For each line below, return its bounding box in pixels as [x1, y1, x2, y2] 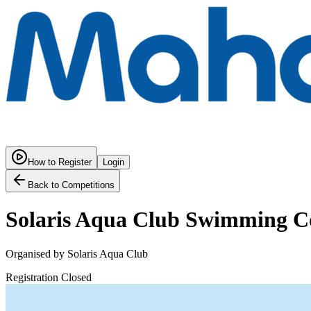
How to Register [28, 157, 92, 167]
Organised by [6, 247, 67, 260]
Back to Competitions [28, 180, 115, 190]
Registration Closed [6, 271, 92, 283]
